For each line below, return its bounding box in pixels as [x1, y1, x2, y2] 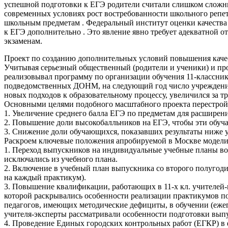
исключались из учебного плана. [4, 154, 118, 163]
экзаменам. [4, 36, 42, 45]
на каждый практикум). [4, 173, 86, 182]
